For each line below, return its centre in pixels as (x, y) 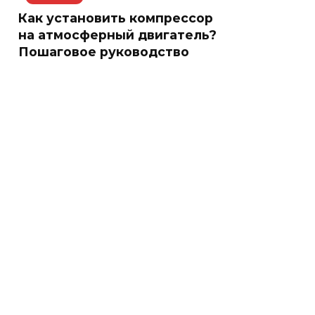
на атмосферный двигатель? (117, 34)
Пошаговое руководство (104, 51)
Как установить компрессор (116, 18)
